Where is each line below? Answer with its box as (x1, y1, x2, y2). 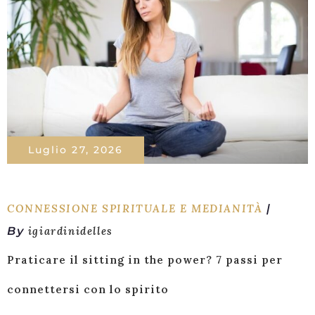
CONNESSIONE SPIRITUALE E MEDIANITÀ (7, 202, 263, 215)
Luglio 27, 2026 (27, 143, 124, 156)
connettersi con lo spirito (7, 283, 169, 296)
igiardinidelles (27, 224, 113, 238)
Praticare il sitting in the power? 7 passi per (7, 253, 283, 266)
